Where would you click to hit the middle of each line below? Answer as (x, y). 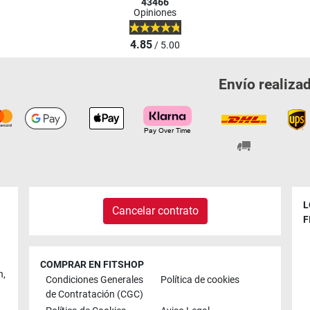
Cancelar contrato (155, 210)
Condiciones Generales (94, 280)
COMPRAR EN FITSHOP (92, 264)
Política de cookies (200, 280)
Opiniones (155, 13)
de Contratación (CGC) (94, 295)
